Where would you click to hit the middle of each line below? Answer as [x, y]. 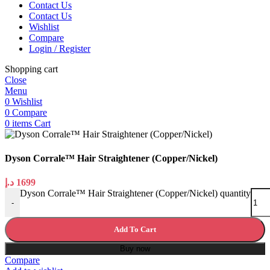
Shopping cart [31, 69]
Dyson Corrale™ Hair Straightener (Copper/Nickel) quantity [135, 193]
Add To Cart [135, 229]
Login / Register [60, 49]
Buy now [135, 249]
